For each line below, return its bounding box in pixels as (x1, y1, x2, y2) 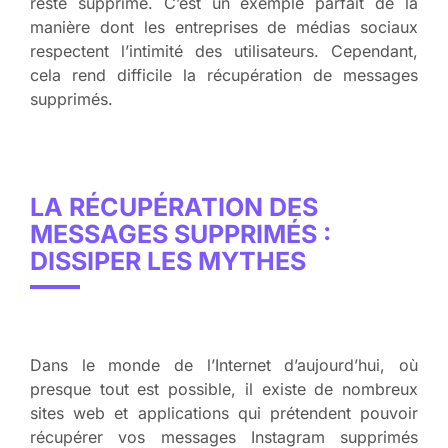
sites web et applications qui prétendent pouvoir (30, 402, 418, 423)
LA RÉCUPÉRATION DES (30, 191, 318, 222)
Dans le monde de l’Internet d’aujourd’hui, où (30, 354, 418, 375)
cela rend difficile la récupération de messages (30, 64, 418, 85)
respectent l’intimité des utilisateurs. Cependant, (30, 40, 418, 61)
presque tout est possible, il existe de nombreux (30, 378, 418, 399)
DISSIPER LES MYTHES (30, 245, 306, 276)
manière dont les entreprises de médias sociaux (30, 16, 418, 37)
